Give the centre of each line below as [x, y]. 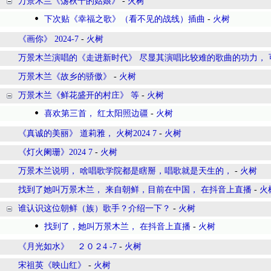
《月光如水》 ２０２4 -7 [67, 247]
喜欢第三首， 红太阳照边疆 [96, 113]
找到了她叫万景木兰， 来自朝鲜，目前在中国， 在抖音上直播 [135, 190]
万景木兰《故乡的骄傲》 [65, 77]
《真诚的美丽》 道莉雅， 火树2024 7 [87, 133]
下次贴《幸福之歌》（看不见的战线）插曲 [125, 19]
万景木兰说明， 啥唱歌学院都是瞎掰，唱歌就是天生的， [125, 171]
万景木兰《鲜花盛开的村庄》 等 [79, 95]
